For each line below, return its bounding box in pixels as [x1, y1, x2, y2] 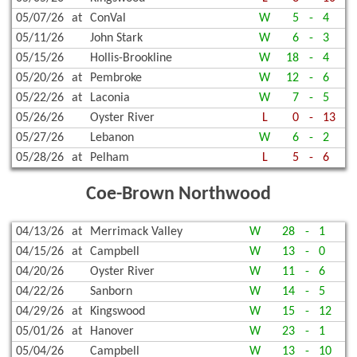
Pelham [90, 151, 129, 165]
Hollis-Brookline [90, 52, 172, 65]
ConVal [90, 12, 126, 25]
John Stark [90, 32, 143, 45]
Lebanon [90, 131, 134, 145]
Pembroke [90, 72, 142, 85]
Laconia [90, 92, 130, 105]
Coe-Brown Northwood [86, 185, 271, 205]
